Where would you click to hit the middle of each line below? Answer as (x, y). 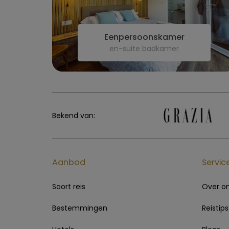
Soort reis (69, 186)
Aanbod (69, 162)
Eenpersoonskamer (144, 37)
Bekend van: (74, 115)
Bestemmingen (80, 208)
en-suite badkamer (144, 48)
